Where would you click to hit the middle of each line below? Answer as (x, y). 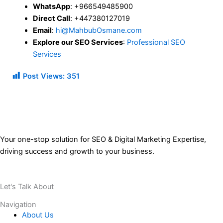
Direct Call (52, 19)
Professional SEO (156, 43)
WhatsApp (52, 7)
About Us (38, 215)
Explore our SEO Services (78, 43)
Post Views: (44, 76)
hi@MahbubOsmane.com (99, 31)
